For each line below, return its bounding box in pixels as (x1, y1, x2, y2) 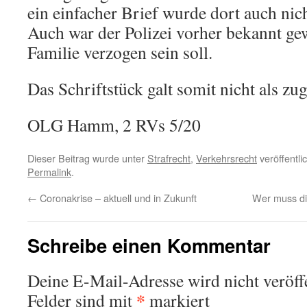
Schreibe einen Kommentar (27, 232, 271, 258)
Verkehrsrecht (196, 151, 257, 165)
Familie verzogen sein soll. (27, 40, 212, 64)
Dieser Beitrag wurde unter (27, 151, 147, 165)
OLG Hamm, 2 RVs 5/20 (27, 113, 201, 136)
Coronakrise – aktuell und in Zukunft (37, 191, 197, 205)
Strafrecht (147, 151, 191, 165)
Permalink (27, 164, 71, 179)
